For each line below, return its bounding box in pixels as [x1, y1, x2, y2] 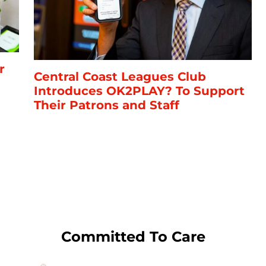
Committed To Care [61, 228, 205, 246]
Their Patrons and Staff [33, 98, 179, 113]
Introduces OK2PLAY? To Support [33, 84, 245, 99]
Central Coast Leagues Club [33, 69, 206, 84]
